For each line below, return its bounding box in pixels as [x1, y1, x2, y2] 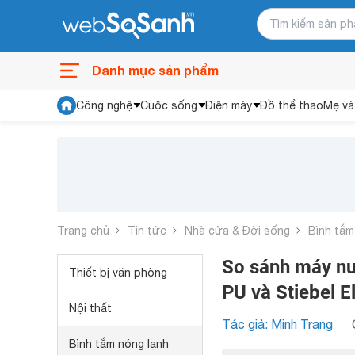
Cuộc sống [140, 99, 197, 112]
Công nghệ [76, 99, 132, 112]
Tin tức [128, 223, 166, 237]
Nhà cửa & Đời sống [185, 223, 290, 237]
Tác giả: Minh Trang [222, 317, 333, 331]
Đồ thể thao [260, 99, 323, 112]
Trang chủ [57, 223, 109, 237]
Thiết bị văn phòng [69, 266, 167, 279]
